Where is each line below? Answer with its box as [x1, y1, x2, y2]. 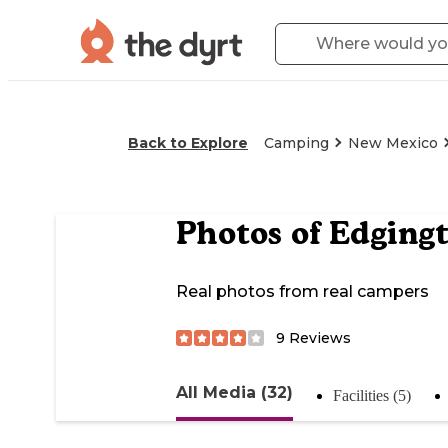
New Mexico [348, 134, 438, 152]
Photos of [176, 214, 329, 253]
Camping [264, 134, 329, 152]
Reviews [285, 328, 351, 347]
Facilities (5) [333, 386, 411, 404]
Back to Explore [128, 134, 248, 152]
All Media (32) [176, 382, 293, 402]
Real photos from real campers [176, 282, 429, 302]
